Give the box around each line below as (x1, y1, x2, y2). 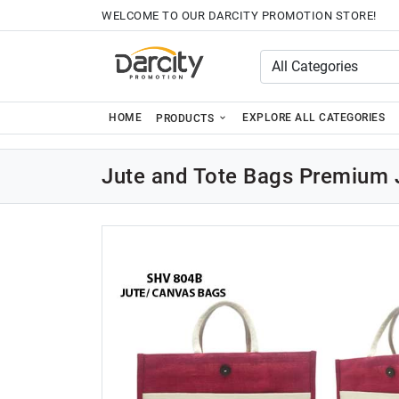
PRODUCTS (156, 112, 217, 125)
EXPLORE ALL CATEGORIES (242, 111, 385, 124)
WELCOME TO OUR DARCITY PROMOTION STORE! (102, 8, 377, 22)
